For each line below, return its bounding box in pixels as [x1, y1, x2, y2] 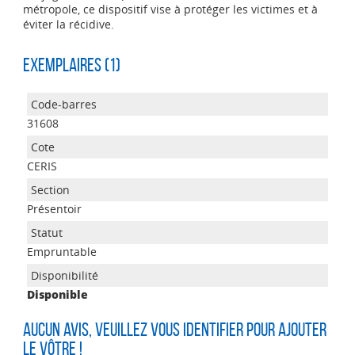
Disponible [26, 287, 88, 302]
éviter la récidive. [22, 17, 114, 32]
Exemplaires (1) [22, 55, 120, 75]
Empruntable [26, 244, 97, 259]
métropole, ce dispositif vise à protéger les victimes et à [22, 2, 318, 17]
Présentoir [26, 201, 82, 216]
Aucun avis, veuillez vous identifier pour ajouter [22, 319, 326, 340]
